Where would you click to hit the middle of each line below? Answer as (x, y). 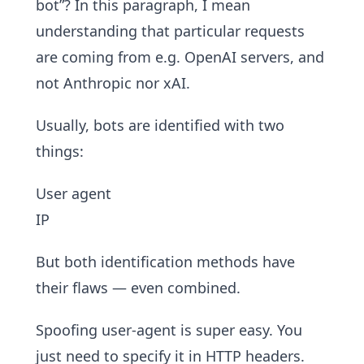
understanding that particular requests (170, 31)
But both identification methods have (165, 262)
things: (60, 151)
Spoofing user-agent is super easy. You (169, 330)
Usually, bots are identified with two (160, 125)
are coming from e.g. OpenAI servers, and (180, 57)
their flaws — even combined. (138, 288)
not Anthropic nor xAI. (113, 83)
